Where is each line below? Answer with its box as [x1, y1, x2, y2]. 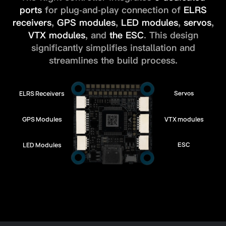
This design [149, 30, 198, 41]
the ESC [109, 30, 144, 41]
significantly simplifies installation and [31, 42, 195, 53]
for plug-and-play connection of [41, 5, 181, 16]
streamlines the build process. [48, 55, 178, 66]
